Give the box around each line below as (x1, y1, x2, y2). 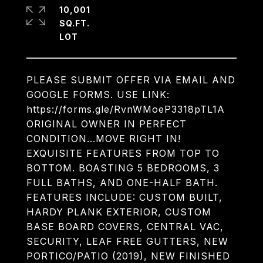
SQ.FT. (59, 18, 90, 28)
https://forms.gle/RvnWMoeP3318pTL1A (26, 103, 225, 115)
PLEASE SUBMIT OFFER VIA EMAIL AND (26, 74, 235, 86)
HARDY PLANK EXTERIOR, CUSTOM (26, 206, 211, 218)
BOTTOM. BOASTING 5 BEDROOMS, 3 (26, 162, 220, 174)
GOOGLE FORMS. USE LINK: (26, 89, 170, 100)
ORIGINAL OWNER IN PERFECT (26, 118, 187, 130)
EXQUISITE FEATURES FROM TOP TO (26, 147, 220, 159)
